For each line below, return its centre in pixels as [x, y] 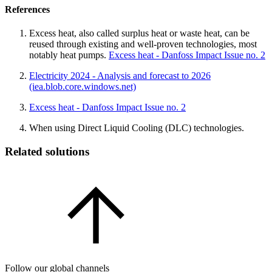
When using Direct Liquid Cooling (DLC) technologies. [137, 127]
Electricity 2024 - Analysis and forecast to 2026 [120, 75]
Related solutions [47, 151]
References [27, 9]
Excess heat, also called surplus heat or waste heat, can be [139, 33]
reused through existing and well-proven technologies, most [143, 44]
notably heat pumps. [69, 55]
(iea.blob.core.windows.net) [83, 86]
